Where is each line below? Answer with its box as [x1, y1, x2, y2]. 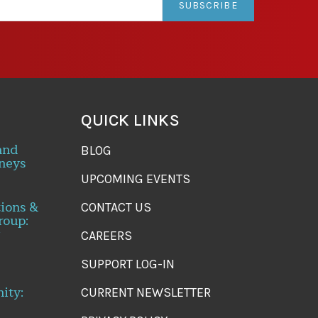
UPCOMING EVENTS [81, 170, 191, 187]
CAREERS [81, 227, 133, 243]
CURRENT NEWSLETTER [81, 284, 212, 300]
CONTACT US [81, 199, 152, 215]
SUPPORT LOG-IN [81, 256, 175, 272]
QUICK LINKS [81, 109, 180, 130]
